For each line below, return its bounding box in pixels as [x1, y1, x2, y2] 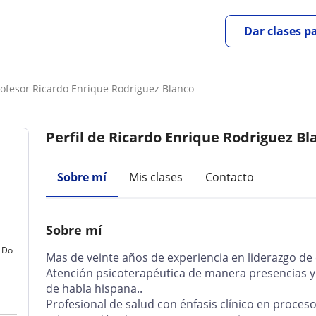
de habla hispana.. [46, 281, 143, 296]
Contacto [205, 169, 255, 185]
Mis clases [129, 169, 183, 185]
